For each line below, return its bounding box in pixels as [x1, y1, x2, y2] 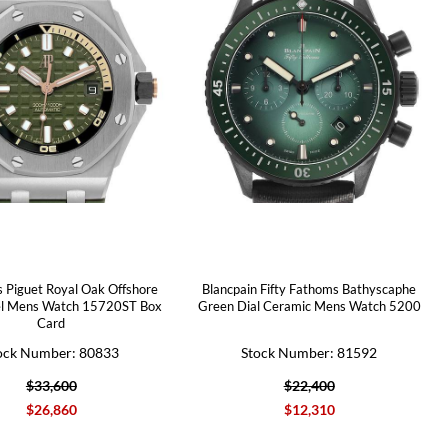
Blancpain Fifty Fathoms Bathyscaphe [202, 281, 417, 297]
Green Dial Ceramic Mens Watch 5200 [197, 298, 421, 314]
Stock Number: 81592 [241, 344, 378, 361]
